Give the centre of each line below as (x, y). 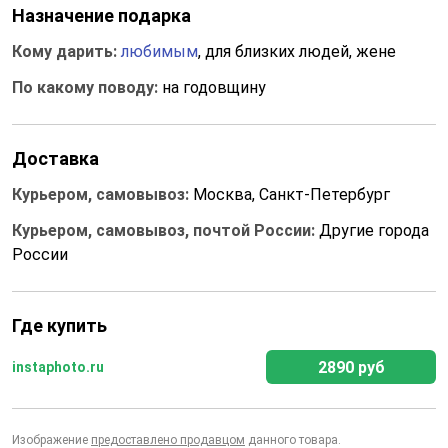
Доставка (55, 158)
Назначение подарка (101, 15)
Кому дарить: (66, 51)
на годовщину (214, 87)
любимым (159, 51)
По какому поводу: (87, 87)
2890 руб (351, 367)
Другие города (374, 230)
